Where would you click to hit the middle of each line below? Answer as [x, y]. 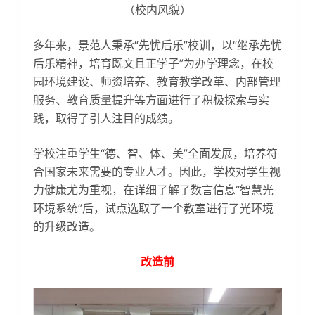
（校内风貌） [157, 9]
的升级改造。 [66, 226]
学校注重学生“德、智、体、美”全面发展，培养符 [155, 153]
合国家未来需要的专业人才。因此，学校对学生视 [156, 171]
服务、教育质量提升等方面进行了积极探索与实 [151, 99]
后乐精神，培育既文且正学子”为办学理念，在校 [153, 63]
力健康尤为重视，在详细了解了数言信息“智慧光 [153, 189]
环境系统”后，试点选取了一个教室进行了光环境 [153, 208]
